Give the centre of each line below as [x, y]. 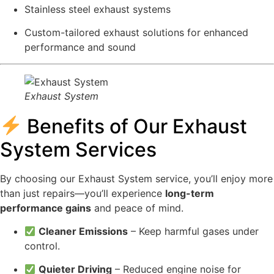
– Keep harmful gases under [194, 231]
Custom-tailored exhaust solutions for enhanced [136, 33]
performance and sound [80, 47]
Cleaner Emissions [83, 231]
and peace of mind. [137, 208]
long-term [190, 193]
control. [42, 246]
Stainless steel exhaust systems [98, 9]
